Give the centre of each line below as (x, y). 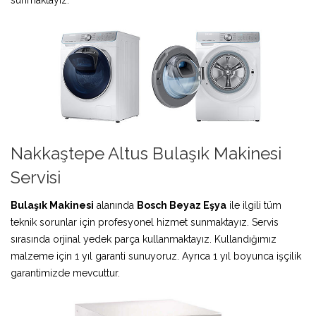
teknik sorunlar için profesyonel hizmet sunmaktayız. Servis (145, 222)
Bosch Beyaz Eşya (182, 205)
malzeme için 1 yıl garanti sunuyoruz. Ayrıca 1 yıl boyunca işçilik (156, 256)
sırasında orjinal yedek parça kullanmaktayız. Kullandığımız (144, 239)
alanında (115, 205)
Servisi (36, 177)
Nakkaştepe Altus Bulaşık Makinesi (146, 153)
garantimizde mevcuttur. (65, 273)
